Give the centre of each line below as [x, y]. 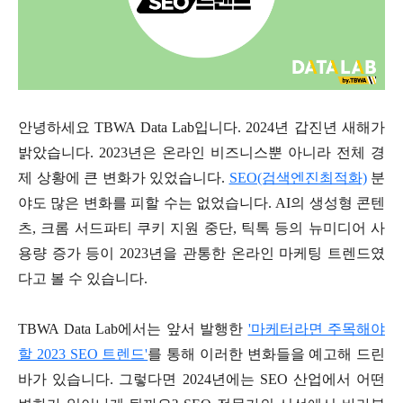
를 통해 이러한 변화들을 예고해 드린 [266, 354]
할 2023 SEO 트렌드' [83, 354]
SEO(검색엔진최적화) [298, 178]
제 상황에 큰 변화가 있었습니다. [124, 178]
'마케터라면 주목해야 [316, 329]
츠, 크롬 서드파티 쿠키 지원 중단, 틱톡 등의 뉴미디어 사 [201, 228]
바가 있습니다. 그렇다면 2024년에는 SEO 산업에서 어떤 [201, 380]
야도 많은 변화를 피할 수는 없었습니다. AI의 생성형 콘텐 [201, 203]
